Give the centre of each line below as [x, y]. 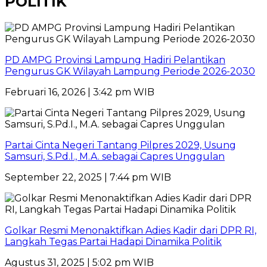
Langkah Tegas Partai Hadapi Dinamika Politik [113, 241]
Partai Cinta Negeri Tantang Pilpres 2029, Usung [120, 145]
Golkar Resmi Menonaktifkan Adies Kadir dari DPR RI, [131, 230]
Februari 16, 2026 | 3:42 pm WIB [80, 92]
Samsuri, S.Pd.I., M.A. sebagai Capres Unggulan [115, 156]
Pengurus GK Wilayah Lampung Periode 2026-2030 [130, 71]
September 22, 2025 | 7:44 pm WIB [88, 177]
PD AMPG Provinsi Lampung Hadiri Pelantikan [115, 60]
